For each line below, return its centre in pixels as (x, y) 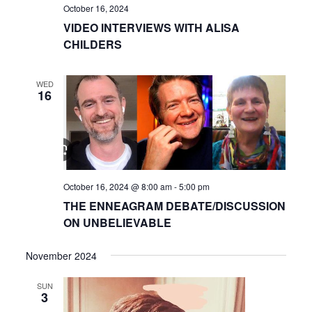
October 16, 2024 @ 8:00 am (118, 186)
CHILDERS (93, 44)
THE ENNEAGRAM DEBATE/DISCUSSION (175, 205)
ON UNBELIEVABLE (118, 222)
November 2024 (62, 255)
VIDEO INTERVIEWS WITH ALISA (152, 27)
